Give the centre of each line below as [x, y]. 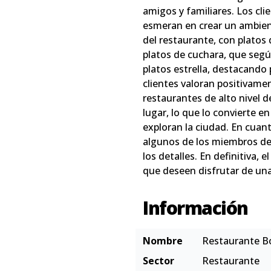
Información [195, 208]
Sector [158, 261]
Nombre [163, 241]
